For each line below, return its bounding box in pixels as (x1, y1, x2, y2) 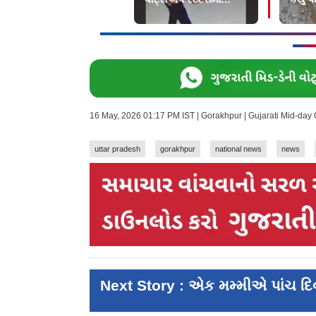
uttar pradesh (95, 144, 140, 153)
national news (215, 144, 262, 153)
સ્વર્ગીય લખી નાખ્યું (145, 8, 222, 20)
